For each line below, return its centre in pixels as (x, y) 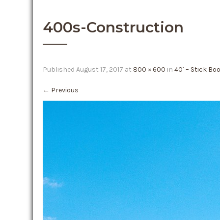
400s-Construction (113, 27)
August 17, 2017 (100, 69)
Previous (64, 90)
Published (59, 69)
